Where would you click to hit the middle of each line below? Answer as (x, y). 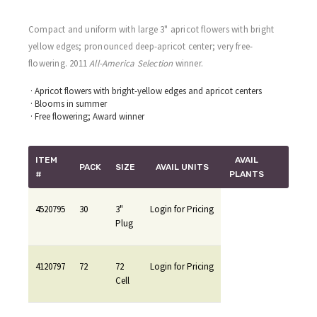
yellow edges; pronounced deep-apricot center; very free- (141, 47)
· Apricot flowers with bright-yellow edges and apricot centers (145, 91)
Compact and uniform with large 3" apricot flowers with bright (151, 30)
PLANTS (247, 174)
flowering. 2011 (59, 64)
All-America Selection (131, 64)
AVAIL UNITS (182, 167)
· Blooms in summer (68, 104)
